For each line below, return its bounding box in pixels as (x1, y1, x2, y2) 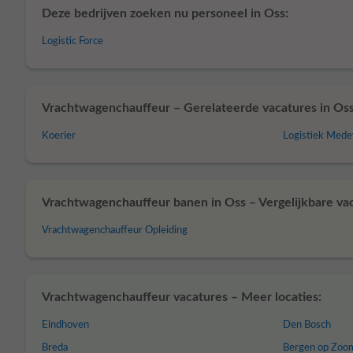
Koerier (42, 131, 76, 141)
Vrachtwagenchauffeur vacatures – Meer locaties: (42, 291, 321, 303)
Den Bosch (283, 320, 332, 330)
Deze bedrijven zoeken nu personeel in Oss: (42, 7, 288, 20)
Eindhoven (42, 320, 89, 330)
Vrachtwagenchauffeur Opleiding (42, 225, 188, 236)
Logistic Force (42, 36, 103, 46)
